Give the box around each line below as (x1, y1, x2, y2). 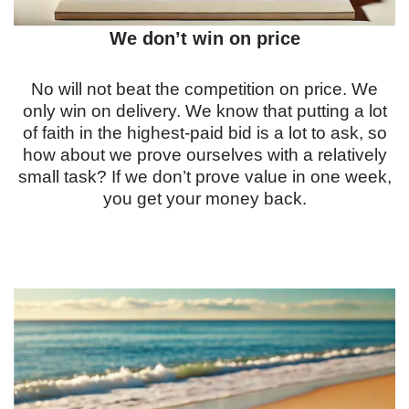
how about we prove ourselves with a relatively (22, 145, 387, 164)
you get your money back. (102, 189, 307, 208)
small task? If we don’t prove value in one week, (17, 167, 392, 186)
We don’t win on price (109, 28, 300, 48)
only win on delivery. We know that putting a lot (22, 101, 387, 121)
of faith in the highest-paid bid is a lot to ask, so (22, 123, 387, 142)
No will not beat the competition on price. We (31, 79, 378, 99)
